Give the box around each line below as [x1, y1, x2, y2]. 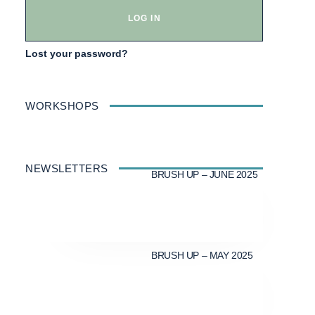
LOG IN [127, 13, 161, 24]
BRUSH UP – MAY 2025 [151, 249, 253, 261]
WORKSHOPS [25, 100, 99, 112]
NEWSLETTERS [25, 162, 108, 175]
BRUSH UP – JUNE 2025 [151, 169, 258, 181]
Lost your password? [25, 49, 128, 60]
